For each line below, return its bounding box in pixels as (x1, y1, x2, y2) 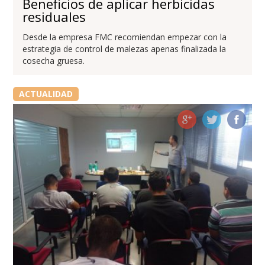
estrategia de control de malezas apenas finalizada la (22, 43, 227, 54)
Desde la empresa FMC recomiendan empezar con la (22, 31, 227, 43)
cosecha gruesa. (22, 54, 85, 66)
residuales (22, 7, 86, 25)
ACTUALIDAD (18, 88, 73, 99)
